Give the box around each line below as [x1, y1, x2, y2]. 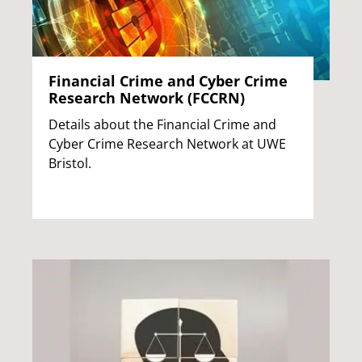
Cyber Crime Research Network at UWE [48, 135, 286, 154]
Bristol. [48, 154, 91, 173]
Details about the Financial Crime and [48, 116, 276, 134]
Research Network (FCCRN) [48, 88, 245, 108]
